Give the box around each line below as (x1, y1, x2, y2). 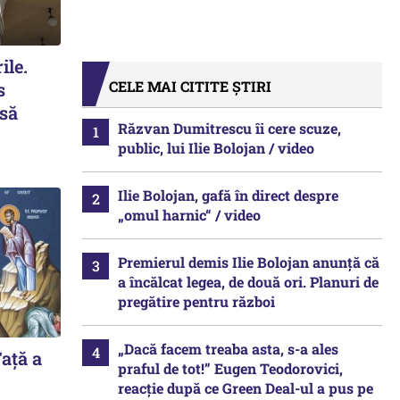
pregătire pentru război (118, 292, 275, 311)
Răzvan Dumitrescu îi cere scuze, (118, 119, 341, 137)
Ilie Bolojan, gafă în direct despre (118, 186, 338, 204)
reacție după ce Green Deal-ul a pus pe (118, 379, 373, 397)
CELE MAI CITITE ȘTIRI (109, 77, 271, 96)
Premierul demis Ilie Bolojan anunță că (118, 253, 379, 271)
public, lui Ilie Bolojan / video (118, 138, 314, 157)
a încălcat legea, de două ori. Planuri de (118, 272, 379, 291)
